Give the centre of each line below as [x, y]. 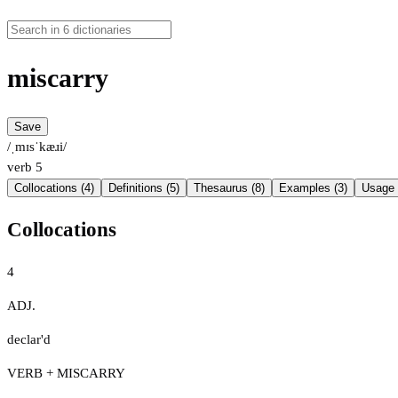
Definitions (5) [144, 188]
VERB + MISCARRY [66, 373]
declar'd [29, 339]
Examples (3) [313, 188]
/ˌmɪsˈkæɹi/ [37, 147]
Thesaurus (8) [229, 188]
